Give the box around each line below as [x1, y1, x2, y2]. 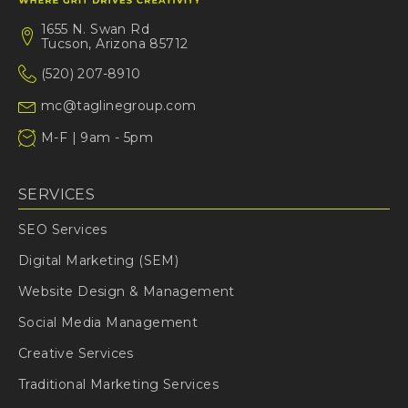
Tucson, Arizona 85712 [41, 36, 189, 53]
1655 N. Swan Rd [41, 21, 149, 38]
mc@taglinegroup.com [41, 97, 197, 115]
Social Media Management [18, 314, 199, 331]
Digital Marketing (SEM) [18, 252, 179, 270]
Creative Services [18, 345, 134, 362]
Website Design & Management [18, 283, 235, 301]
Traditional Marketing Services [18, 376, 219, 393]
